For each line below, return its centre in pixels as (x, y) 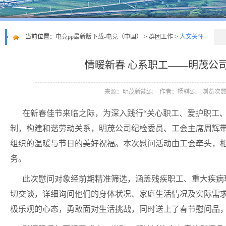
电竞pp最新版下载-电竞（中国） (99, 37)
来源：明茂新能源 (128, 92)
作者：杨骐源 (177, 92)
